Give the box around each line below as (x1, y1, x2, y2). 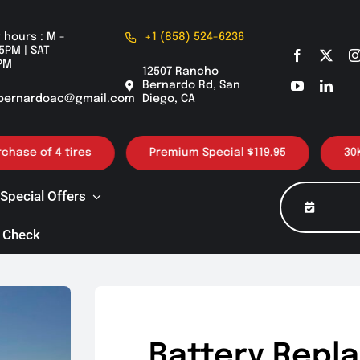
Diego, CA (141, 93, 195, 104)
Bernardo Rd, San (141, 80, 240, 91)
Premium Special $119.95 (111, 147, 248, 158)
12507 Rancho (141, 66, 219, 77)
